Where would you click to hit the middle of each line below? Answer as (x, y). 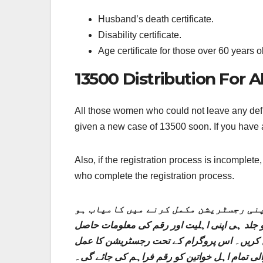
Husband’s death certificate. (156, 19)
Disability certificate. (140, 35)
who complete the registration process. (154, 176)
